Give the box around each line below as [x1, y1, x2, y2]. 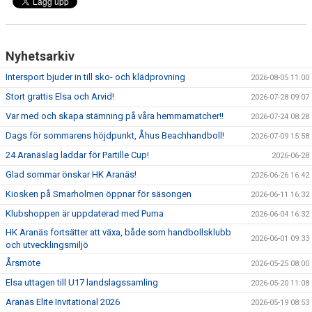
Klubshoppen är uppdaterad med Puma [6, 208, 164, 219]
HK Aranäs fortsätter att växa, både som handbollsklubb [6, 227, 231, 237]
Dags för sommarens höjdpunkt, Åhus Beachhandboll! [6, 130, 224, 141]
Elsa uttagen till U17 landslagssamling [6, 277, 158, 288]
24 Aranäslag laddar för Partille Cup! [6, 150, 149, 160]
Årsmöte [6, 258, 40, 268]
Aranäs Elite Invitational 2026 [6, 297, 120, 307]
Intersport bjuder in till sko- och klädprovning [6, 72, 185, 82]
